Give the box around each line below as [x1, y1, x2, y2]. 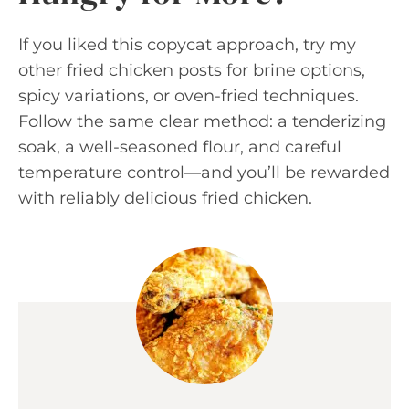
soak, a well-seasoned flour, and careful [18, 136, 341, 157]
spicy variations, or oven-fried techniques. [18, 85, 359, 106]
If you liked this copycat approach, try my [18, 34, 356, 55]
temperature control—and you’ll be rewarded [18, 162, 390, 183]
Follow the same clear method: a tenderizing [18, 110, 386, 131]
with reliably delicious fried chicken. [18, 187, 312, 208]
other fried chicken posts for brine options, [18, 59, 365, 80]
